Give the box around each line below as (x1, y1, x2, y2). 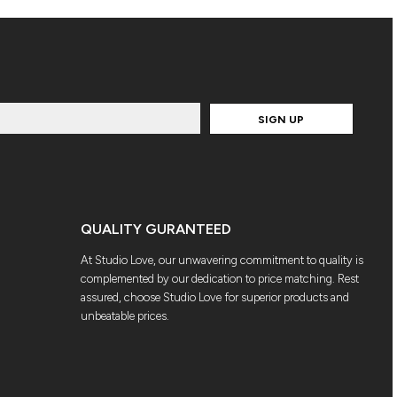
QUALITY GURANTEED (81, 220, 231, 237)
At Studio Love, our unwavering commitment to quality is (81, 253, 363, 267)
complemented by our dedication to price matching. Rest (81, 271, 359, 285)
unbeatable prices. (81, 308, 169, 323)
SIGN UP (258, 113, 305, 126)
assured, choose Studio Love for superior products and (81, 290, 349, 304)
